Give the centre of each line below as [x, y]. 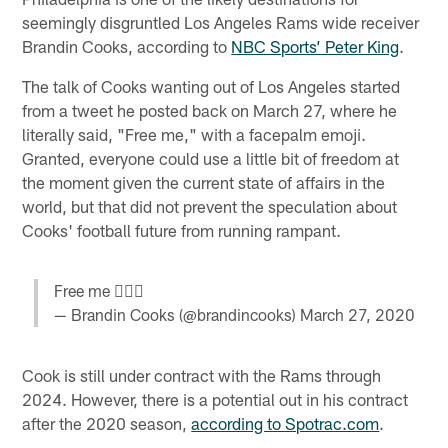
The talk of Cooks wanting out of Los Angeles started [211, 86]
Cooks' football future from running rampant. [182, 230]
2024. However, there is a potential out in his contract [215, 399]
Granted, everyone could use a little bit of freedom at [211, 158]
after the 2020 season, [107, 423]
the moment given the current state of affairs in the [204, 182]
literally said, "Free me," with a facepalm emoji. [194, 134]
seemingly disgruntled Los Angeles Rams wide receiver [221, 22]
